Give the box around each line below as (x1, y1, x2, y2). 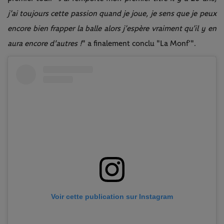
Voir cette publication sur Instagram (50, 192, 173, 201)
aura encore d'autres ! (7, 39, 82, 47)
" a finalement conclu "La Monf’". (82, 39, 196, 47)
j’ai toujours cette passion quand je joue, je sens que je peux (7, 9, 216, 17)
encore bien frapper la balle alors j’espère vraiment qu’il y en (7, 24, 216, 32)
